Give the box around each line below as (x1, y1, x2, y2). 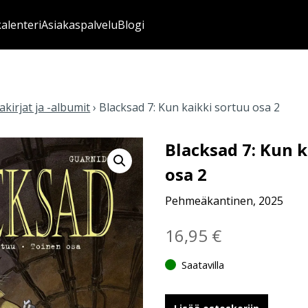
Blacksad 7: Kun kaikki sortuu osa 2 (99, 100, 280, 115)
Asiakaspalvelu (41, 17, 118, 32)
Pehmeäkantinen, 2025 (165, 193, 284, 208)
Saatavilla (181, 258, 225, 272)
